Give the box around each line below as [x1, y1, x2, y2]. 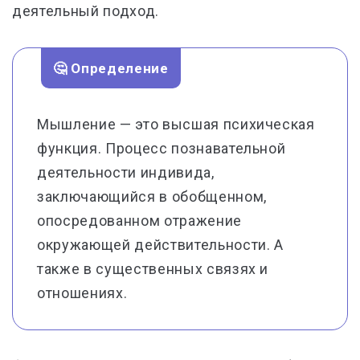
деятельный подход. [12, 2, 159, 19]
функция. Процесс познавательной [37, 140, 286, 157]
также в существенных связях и [37, 260, 269, 277]
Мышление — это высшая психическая [37, 116, 315, 133]
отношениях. [37, 284, 128, 301]
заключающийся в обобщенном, [37, 188, 267, 205]
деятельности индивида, [37, 164, 215, 181]
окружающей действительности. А [37, 236, 284, 253]
